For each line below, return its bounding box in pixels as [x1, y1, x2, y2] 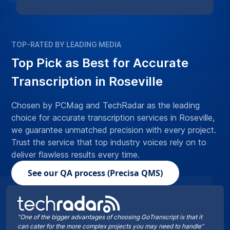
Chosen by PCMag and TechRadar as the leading [11, 100, 200, 111]
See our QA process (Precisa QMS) [28, 167, 163, 179]
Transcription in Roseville [11, 74, 163, 89]
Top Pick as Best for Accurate [11, 55, 188, 71]
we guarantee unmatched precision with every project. [11, 125, 216, 136]
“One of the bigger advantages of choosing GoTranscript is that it [17, 213, 202, 221]
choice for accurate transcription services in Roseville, [11, 112, 215, 123]
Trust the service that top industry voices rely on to [11, 137, 206, 148]
